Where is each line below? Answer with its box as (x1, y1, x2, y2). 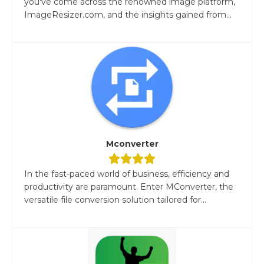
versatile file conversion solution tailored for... (24, 194, 206, 205)
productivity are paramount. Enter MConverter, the (24, 181, 233, 192)
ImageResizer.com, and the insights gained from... (24, 9, 232, 20)
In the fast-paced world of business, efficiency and (24, 168, 229, 179)
